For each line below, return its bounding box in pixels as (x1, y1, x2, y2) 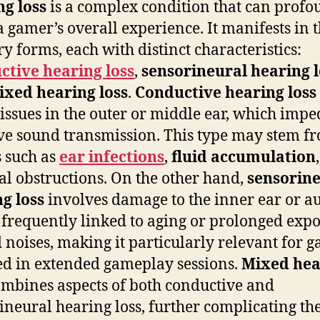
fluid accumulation (171, 147, 316, 167)
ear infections (59, 147, 164, 167)
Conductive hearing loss (135, 83, 316, 103)
